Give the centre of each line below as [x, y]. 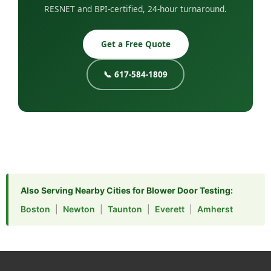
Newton [79, 209]
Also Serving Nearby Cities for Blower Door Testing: [127, 190]
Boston [35, 209]
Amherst [215, 209]
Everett [170, 209]
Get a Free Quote [135, 44]
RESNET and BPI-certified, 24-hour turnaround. [135, 8]
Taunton [125, 209]
